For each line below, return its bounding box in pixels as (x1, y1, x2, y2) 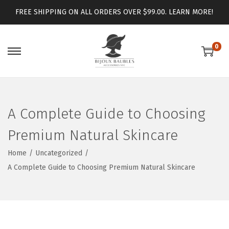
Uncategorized (35, 149, 82, 158)
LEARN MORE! (169, 8, 214, 16)
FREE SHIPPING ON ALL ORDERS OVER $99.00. (15, 8, 169, 16)
